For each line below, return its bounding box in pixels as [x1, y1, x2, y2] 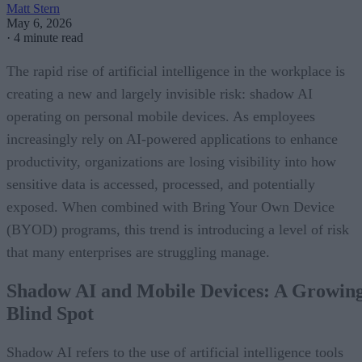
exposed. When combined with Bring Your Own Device [6, 198, 335, 215]
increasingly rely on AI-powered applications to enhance [6, 130, 338, 147]
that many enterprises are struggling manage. [6, 243, 270, 260]
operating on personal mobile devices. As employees [6, 107, 315, 124]
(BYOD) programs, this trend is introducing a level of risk [6, 221, 349, 238]
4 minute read [14, 30, 83, 44]
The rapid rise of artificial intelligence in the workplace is [6, 62, 345, 79]
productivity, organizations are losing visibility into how [6, 153, 336, 170]
